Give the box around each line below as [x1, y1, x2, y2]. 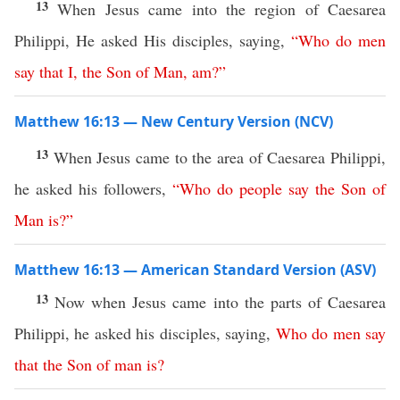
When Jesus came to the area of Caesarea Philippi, [53, 146, 387, 168]
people [239, 178, 282, 199]
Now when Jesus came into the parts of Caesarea [54, 291, 387, 312]
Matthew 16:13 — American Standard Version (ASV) [14, 260, 376, 279]
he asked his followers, [14, 178, 172, 199]
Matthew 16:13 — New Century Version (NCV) [14, 112, 333, 131]
